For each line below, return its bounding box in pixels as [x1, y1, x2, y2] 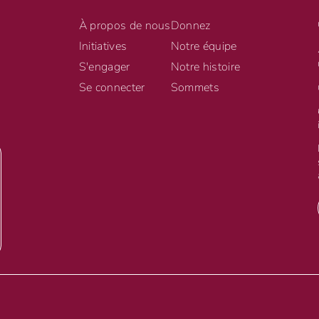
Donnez [170, 18, 211, 34]
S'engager [78, 59, 130, 75]
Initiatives [78, 38, 127, 55]
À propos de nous [78, 18, 171, 34]
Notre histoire [170, 59, 241, 75]
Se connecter [78, 80, 145, 96]
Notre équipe [170, 38, 237, 55]
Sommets [170, 80, 220, 96]
